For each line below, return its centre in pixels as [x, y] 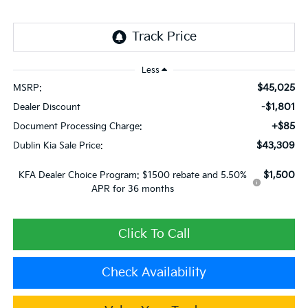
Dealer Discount [46, 107]
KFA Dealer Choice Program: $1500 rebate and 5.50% [132, 175]
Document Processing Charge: [77, 126]
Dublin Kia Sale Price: [58, 145]
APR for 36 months [132, 189]
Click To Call [154, 234]
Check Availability [154, 272]
